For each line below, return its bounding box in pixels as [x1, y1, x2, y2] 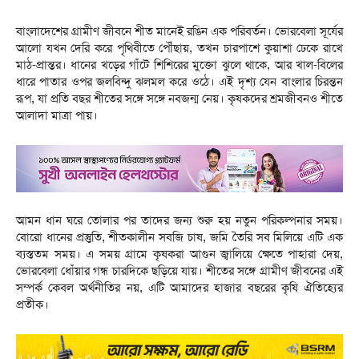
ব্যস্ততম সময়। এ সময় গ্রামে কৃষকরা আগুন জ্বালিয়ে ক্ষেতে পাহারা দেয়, [16, 246, 343, 263]
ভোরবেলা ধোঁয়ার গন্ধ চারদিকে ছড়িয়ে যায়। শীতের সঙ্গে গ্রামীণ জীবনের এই [16, 263, 343, 280]
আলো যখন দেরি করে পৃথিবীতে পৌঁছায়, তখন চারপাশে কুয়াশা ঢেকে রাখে [16, 40, 343, 57]
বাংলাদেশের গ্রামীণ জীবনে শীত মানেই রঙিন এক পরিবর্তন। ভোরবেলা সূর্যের [16, 23, 343, 40]
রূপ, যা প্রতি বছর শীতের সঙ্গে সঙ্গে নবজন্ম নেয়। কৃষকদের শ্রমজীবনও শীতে [16, 91, 343, 107]
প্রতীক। [16, 296, 49, 313]
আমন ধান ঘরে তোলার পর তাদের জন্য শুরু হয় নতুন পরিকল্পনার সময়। [16, 212, 343, 229]
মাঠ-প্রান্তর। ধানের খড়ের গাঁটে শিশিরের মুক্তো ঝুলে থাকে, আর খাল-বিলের [16, 57, 343, 74]
